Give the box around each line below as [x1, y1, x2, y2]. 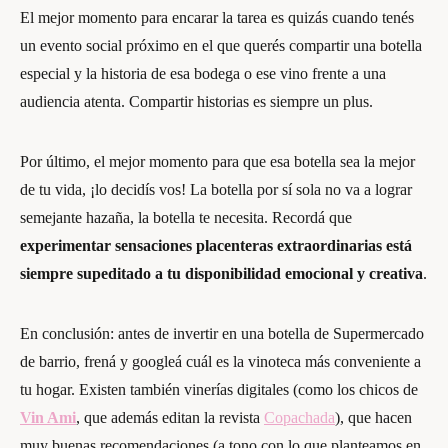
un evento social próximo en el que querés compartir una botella [20, 37, 422, 54]
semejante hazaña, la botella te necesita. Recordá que [20, 209, 352, 226]
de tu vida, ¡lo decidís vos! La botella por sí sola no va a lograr [20, 181, 412, 198]
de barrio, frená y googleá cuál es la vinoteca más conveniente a [20, 353, 421, 370]
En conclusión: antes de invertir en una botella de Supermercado [20, 325, 424, 342]
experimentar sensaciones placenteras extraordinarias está [20, 237, 412, 254]
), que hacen [335, 409, 412, 426]
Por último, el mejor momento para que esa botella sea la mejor [20, 153, 415, 170]
